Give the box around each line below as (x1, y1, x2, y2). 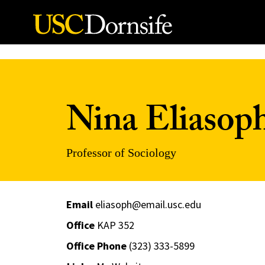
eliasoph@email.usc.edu (95, 198, 201, 211)
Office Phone (66, 239, 127, 253)
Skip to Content (17, 19, 76, 29)
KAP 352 (94, 218, 134, 232)
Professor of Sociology (66, 146, 176, 159)
